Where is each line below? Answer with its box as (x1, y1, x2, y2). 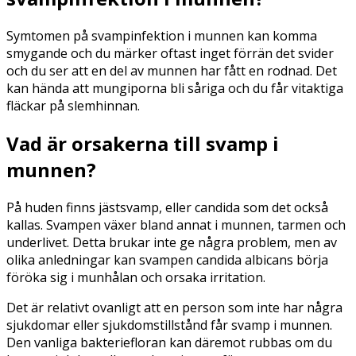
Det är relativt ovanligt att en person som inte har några (6, 299, 342, 317)
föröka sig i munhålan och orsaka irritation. (6, 269, 265, 287)
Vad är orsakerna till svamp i (6, 130, 279, 157)
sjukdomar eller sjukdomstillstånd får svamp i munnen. (6, 316, 332, 335)
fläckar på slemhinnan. (6, 97, 140, 115)
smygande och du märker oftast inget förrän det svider (6, 44, 334, 63)
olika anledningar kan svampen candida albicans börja (6, 251, 328, 269)
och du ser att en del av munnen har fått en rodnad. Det (6, 62, 337, 80)
